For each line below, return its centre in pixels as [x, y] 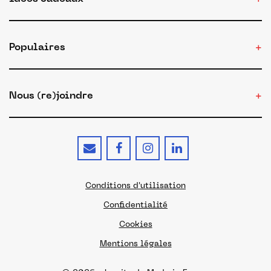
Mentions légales [135, 244]
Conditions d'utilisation [135, 186]
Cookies [135, 225]
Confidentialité [135, 205]
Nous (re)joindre [51, 96]
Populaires [37, 48]
